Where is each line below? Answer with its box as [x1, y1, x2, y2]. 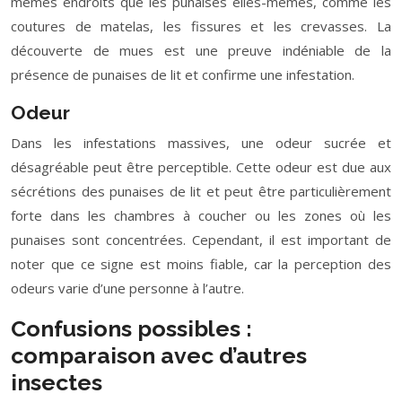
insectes [11, 369, 102, 396]
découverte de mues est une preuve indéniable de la [11, 41, 391, 59]
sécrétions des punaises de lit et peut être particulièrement [11, 182, 391, 200]
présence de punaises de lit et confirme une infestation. [11, 66, 354, 83]
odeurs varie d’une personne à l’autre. [11, 279, 244, 297]
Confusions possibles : [11, 315, 252, 342]
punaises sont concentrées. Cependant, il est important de [11, 231, 391, 249]
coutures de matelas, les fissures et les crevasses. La [11, 17, 391, 35]
